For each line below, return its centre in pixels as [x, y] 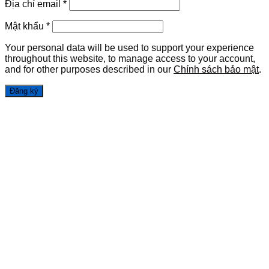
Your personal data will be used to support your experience [129, 48]
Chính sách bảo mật [216, 70]
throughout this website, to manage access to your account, [130, 59]
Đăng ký [24, 91]
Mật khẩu [26, 26]
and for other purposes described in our [89, 70]
